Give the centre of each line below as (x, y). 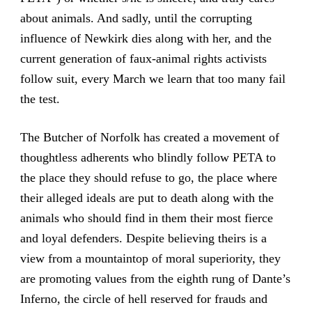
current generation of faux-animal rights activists (143, 59)
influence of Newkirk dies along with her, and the (146, 39)
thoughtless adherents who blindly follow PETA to (148, 157)
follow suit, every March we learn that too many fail (153, 79)
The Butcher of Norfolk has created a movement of (149, 137)
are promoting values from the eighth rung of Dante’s (155, 278)
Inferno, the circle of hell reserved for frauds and (143, 298)
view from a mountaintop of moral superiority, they (150, 258)
